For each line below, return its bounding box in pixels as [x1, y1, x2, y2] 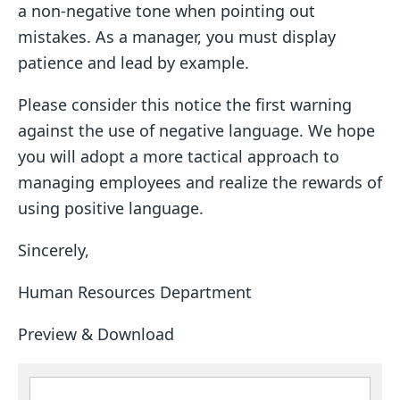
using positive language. [18, 196, 204, 219]
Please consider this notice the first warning [18, 93, 352, 115]
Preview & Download [18, 322, 174, 345]
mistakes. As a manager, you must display [18, 25, 336, 47]
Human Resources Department [18, 280, 252, 303]
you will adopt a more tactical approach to [18, 145, 339, 167]
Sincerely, [18, 238, 89, 261]
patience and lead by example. [18, 51, 249, 73]
